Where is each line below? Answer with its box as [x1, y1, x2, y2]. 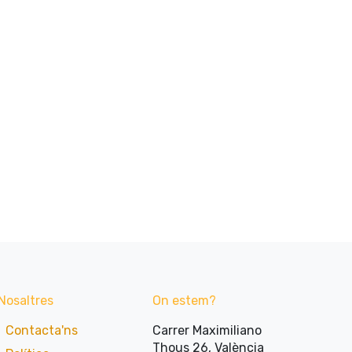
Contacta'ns [5, 322, 78, 338]
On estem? [152, 292, 216, 308]
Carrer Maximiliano [152, 322, 262, 338]
